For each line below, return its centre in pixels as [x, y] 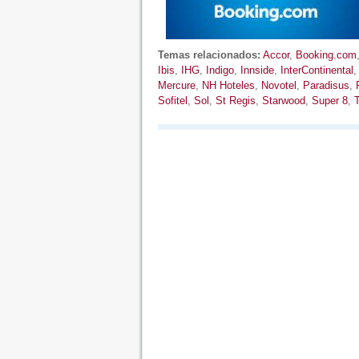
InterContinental [317, 70]
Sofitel [172, 101]
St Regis [235, 101]
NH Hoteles [228, 85]
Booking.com [326, 55]
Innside [257, 70]
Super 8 [329, 101]
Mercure [176, 85]
